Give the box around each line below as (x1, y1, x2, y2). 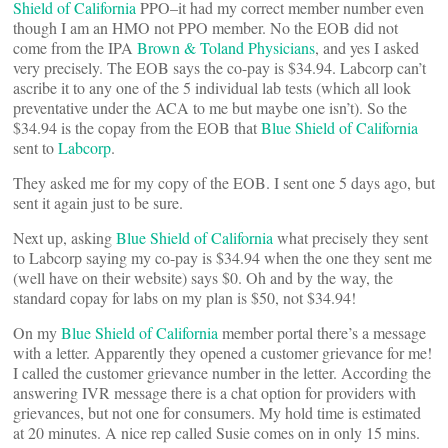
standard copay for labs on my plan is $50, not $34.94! (13, 287, 356, 308)
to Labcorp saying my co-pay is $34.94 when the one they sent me (13, 247, 432, 268)
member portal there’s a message (218, 322, 426, 343)
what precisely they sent (273, 227, 428, 248)
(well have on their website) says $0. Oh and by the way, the (13, 267, 393, 288)
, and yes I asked (315, 37, 419, 58)
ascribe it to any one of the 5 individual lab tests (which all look (13, 77, 411, 98)
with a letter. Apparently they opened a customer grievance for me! (13, 342, 432, 363)
